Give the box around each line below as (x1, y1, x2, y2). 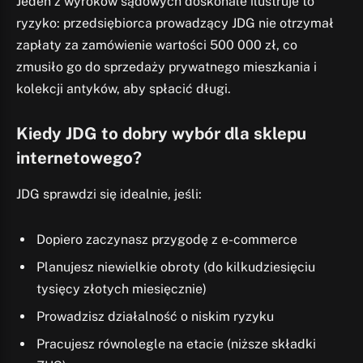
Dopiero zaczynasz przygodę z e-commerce (36, 231, 297, 247)
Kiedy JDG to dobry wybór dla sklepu (16, 124, 306, 144)
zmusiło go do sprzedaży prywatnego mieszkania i (16, 58, 317, 75)
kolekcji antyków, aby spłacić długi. (16, 80, 231, 96)
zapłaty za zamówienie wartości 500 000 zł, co (16, 36, 297, 53)
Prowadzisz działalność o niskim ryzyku (36, 308, 274, 324)
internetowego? (16, 148, 142, 169)
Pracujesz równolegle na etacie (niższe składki (36, 335, 316, 352)
